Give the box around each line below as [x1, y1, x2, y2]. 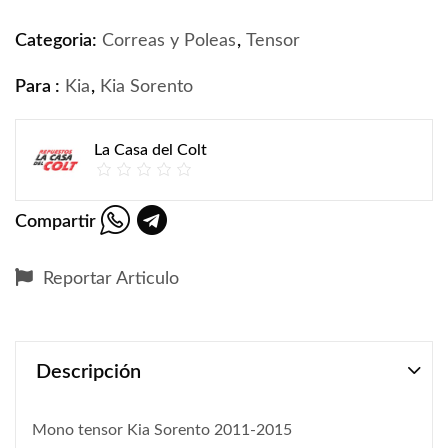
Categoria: [15, 32, 101, 51]
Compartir [15, 212, 96, 231]
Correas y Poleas [102, 32, 236, 51]
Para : [15, 78, 64, 97]
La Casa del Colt [94, 142, 207, 159]
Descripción [36, 362, 141, 383]
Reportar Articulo [38, 270, 179, 289]
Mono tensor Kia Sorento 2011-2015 [32, 421, 292, 438]
